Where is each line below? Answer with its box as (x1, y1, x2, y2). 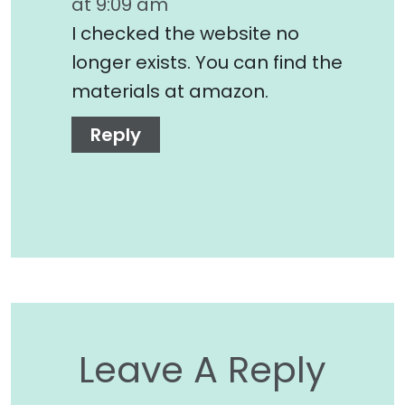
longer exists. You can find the (71, 49, 343, 75)
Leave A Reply (79, 344, 326, 395)
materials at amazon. (71, 78, 268, 104)
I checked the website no (71, 20, 299, 46)
